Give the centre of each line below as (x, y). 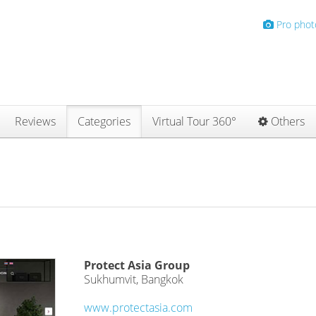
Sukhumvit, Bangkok (134, 279)
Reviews (35, 121)
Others (286, 121)
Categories (104, 121)
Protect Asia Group (137, 265)
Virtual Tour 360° (194, 121)
